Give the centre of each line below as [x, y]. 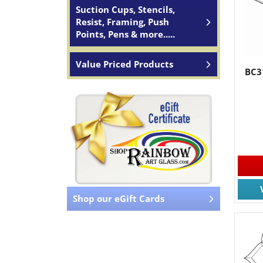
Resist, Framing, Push [122, 22]
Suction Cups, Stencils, [125, 9]
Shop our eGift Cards [119, 199]
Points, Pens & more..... [125, 34]
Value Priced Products [124, 64]
